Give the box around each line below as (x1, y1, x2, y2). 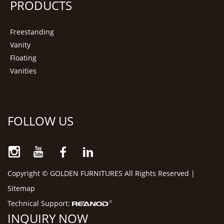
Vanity (9, 40, 30, 50)
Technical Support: (7, 198, 72, 208)
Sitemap (7, 183, 35, 193)
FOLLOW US (7, 112, 74, 129)
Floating (9, 53, 36, 63)
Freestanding (9, 27, 54, 37)
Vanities (9, 66, 36, 76)
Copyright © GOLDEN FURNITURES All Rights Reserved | (7, 168, 195, 178)
